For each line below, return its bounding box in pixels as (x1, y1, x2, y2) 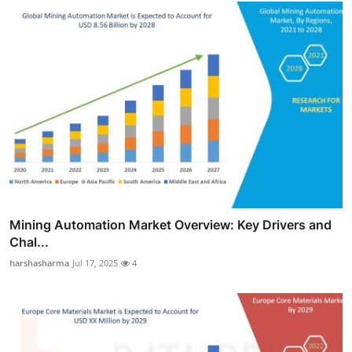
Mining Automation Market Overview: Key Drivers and (9, 216, 332, 233)
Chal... (9, 233, 49, 250)
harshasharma (9, 256, 69, 269)
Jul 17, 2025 (72, 256, 118, 269)
